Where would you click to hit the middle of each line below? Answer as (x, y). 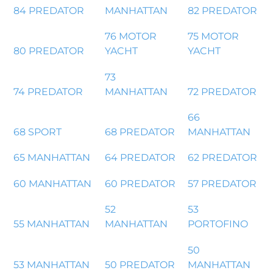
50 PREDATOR (140, 264)
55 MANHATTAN (52, 224)
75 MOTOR (213, 37)
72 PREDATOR (222, 91)
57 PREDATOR (222, 183)
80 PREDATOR (49, 51)
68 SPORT (38, 132)
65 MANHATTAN (52, 158)
